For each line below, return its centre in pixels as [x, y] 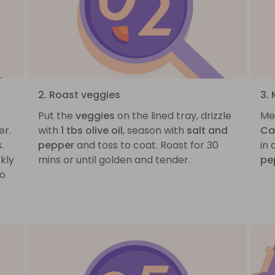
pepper [56, 145]
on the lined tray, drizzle [173, 115]
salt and [207, 130]
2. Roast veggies [79, 95]
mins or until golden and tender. [114, 160]
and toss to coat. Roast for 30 [146, 145]
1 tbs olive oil [91, 130]
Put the [56, 115]
